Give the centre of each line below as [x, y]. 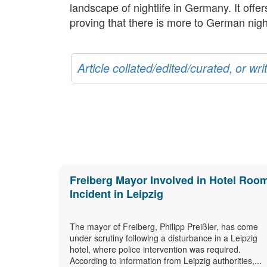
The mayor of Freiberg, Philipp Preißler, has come [164, 226]
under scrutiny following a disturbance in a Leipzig [164, 237]
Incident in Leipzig [117, 193]
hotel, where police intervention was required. [155, 249]
